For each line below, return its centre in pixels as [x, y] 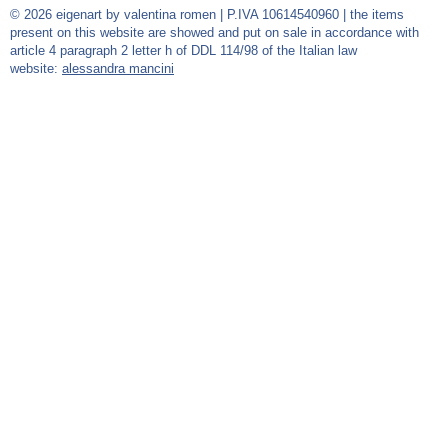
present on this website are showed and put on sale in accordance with [214, 33]
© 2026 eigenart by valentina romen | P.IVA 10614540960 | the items [207, 15]
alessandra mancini [118, 69]
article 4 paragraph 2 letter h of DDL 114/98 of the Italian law [183, 51]
